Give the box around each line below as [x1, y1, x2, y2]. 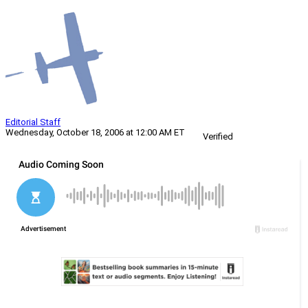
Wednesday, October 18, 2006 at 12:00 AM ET [5, 127, 185, 138]
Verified [203, 131, 233, 142]
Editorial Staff [5, 117, 60, 128]
